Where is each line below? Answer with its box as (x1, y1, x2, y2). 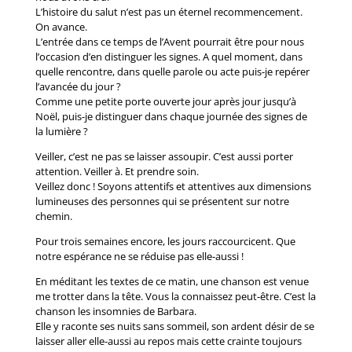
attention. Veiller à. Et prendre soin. (35, 164, 199, 178)
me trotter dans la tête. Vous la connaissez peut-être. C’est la (35, 289, 316, 303)
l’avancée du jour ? (35, 79, 121, 93)
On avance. (35, 20, 87, 34)
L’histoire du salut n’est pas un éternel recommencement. (35, 5, 302, 19)
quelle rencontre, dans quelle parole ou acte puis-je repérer (35, 64, 310, 79)
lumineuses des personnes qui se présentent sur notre (35, 194, 289, 208)
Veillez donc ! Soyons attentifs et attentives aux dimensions (35, 179, 311, 193)
